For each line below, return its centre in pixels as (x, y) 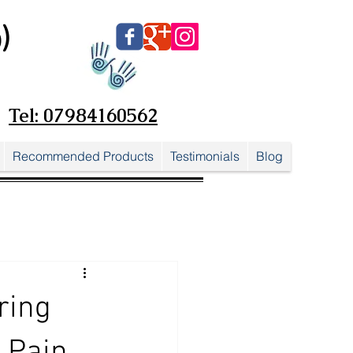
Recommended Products (83, 156)
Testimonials (204, 156)
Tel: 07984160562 (83, 115)
